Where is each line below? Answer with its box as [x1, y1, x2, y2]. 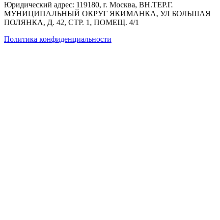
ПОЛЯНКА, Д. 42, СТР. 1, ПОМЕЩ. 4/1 [4, 18, 139, 27]
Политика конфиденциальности [4, 34, 111, 43]
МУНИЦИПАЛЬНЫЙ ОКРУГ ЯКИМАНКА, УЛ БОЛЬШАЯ [4, 9, 211, 18]
